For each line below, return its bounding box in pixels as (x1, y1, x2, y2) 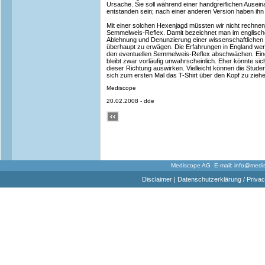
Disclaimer (141, 176, 172, 183)
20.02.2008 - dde (106, 98, 154, 104)
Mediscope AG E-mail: (170, 162, 234, 169)
